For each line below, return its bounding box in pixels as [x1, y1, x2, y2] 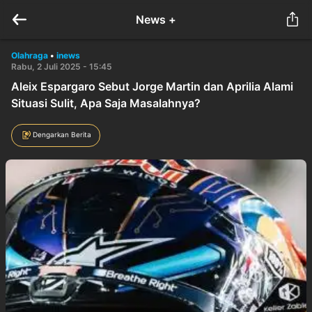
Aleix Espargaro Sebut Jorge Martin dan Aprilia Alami [11, 79, 293, 93]
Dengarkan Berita [33, 130, 91, 139]
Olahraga [11, 50, 48, 61]
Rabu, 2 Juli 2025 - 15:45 [11, 61, 112, 72]
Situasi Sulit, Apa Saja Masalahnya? [11, 96, 201, 110]
